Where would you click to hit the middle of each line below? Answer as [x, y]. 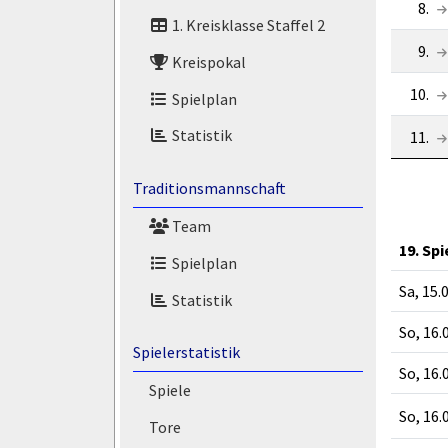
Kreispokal [207, 61]
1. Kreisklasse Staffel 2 [246, 25]
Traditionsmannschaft [209, 188]
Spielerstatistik [186, 352]
